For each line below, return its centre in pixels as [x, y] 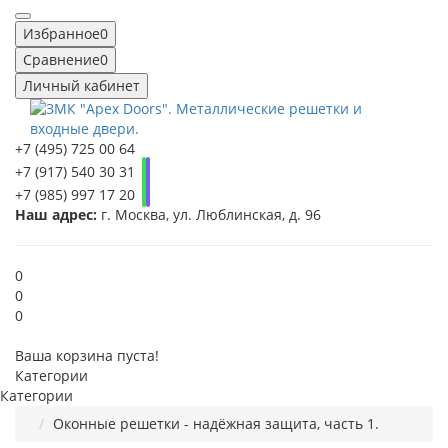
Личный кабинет [81, 86]
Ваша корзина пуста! [87, 356]
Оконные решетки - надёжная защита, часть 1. [216, 424]
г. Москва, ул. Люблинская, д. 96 [209, 215]
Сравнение [61, 60]
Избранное [61, 34]
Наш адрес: [56, 215]
